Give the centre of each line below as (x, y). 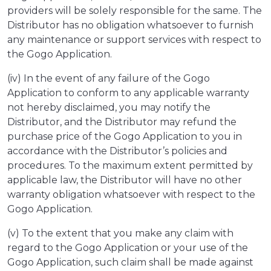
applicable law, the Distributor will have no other (125, 180)
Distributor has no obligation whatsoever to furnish (130, 25)
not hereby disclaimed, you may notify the (109, 108)
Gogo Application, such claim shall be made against (130, 263)
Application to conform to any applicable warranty (128, 93)
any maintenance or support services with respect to (134, 40)
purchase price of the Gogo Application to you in (125, 137)
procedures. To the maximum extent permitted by (130, 166)
